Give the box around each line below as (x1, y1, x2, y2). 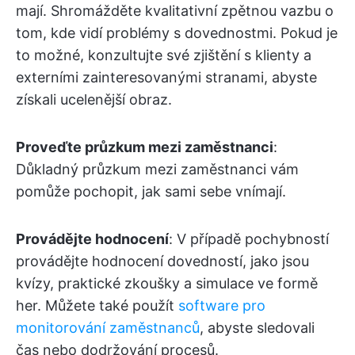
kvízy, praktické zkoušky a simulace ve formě (16, 275, 318, 292)
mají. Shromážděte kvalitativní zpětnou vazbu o (16, 2, 334, 20)
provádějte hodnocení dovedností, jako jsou (16, 253, 309, 270)
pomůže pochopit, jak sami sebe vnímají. (16, 183, 286, 200)
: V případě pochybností (169, 231, 329, 248)
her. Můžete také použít (16, 297, 178, 315)
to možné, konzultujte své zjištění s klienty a (16, 47, 311, 64)
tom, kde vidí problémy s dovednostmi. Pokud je (16, 25, 338, 42)
